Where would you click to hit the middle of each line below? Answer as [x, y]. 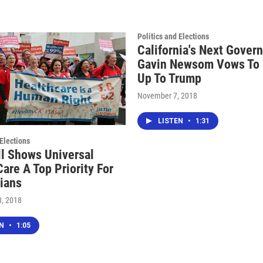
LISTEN [171, 121]
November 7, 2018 [167, 95]
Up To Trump [169, 78]
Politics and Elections [173, 36]
